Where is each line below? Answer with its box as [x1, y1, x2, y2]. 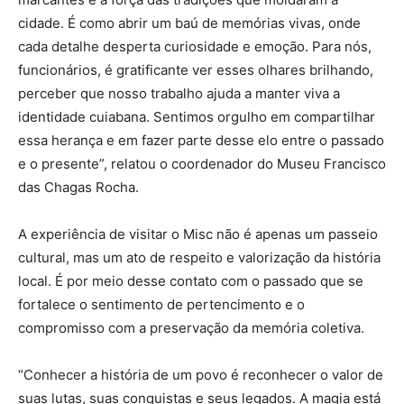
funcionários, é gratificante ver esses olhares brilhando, [18, 61, 373, 79]
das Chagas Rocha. [18, 179, 139, 197]
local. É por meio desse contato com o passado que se [18, 272, 363, 290]
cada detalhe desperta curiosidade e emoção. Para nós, [18, 38, 372, 56]
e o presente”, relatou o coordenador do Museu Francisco [18, 155, 386, 173]
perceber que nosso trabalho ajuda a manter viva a [18, 85, 340, 103]
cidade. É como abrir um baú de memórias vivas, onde [18, 14, 361, 32]
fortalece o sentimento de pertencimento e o [18, 296, 305, 314]
